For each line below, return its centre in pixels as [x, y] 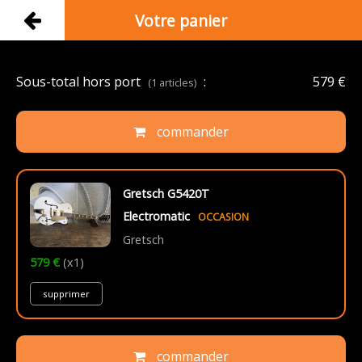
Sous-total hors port [80, 82]
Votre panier [181, 21]
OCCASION [223, 217]
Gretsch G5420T [166, 194]
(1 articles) [172, 82]
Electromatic [156, 216]
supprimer [66, 294]
